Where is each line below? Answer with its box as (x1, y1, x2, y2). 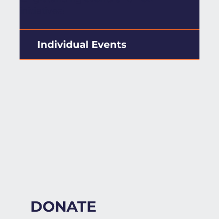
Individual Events (37, 39, 127, 51)
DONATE (30, 197, 96, 216)
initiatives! (19, 5, 65, 17)
